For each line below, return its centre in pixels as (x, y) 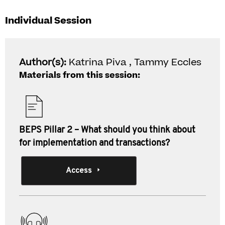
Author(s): (44, 63)
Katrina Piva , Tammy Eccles (135, 63)
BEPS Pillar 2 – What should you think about (107, 130)
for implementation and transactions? (94, 143)
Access (79, 171)
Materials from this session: (80, 75)
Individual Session (48, 21)
